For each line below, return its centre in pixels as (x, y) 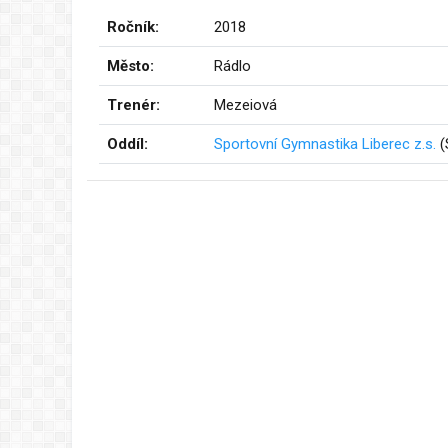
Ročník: (133, 26)
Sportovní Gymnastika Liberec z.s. (325, 143)
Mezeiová (245, 104)
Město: (130, 65)
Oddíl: (127, 143)
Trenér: (133, 104)
